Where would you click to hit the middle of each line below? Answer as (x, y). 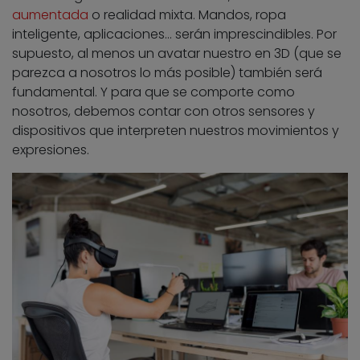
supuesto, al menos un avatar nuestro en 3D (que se (177, 53)
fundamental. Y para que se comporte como (153, 92)
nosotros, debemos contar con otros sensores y (164, 111)
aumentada (50, 14)
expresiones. (51, 149)
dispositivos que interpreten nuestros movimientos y (176, 130)
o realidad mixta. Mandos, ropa (187, 14)
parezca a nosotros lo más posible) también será (167, 72)
